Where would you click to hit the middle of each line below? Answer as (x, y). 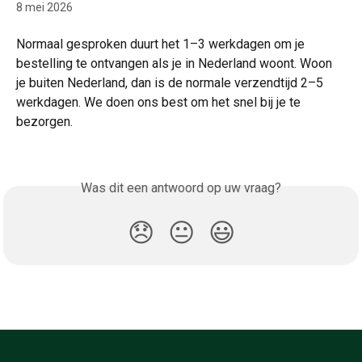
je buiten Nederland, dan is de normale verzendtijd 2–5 (171, 83)
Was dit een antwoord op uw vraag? (181, 188)
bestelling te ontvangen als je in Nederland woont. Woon (176, 63)
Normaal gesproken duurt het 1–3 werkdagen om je (162, 44)
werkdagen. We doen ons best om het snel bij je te (160, 102)
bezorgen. (44, 122)
